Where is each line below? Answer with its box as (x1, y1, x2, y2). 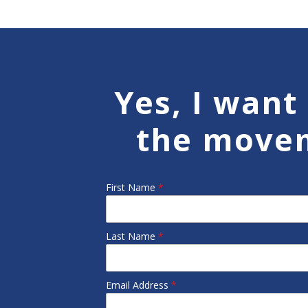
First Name (106, 180, 159, 194)
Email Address (106, 278, 172, 291)
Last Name (106, 229, 159, 243)
